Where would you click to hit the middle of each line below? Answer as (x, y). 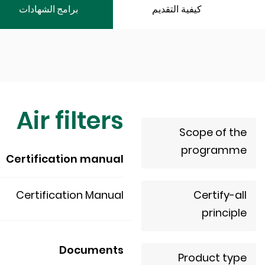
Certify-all (220, 195)
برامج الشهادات (49, 9)
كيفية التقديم (177, 9)
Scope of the (213, 132)
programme (214, 150)
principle (224, 213)
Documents (91, 250)
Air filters (70, 121)
